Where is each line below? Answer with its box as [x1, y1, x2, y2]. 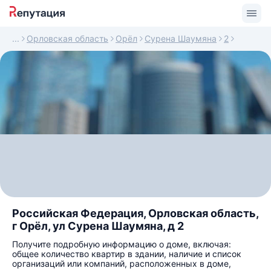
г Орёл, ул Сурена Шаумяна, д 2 [12, 220, 184, 232]
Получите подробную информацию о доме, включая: [12, 239, 231, 249]
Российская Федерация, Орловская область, [12, 207, 258, 220]
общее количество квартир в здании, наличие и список [12, 249, 241, 259]
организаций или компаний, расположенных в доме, [12, 258, 231, 269]
